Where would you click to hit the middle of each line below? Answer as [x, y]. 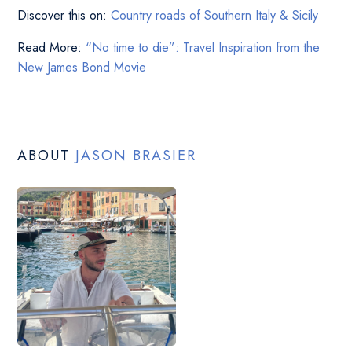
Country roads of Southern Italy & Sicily [215, 16]
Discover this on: [64, 16]
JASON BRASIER [136, 156]
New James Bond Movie [82, 68]
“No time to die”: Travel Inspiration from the [203, 48]
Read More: [52, 48]
